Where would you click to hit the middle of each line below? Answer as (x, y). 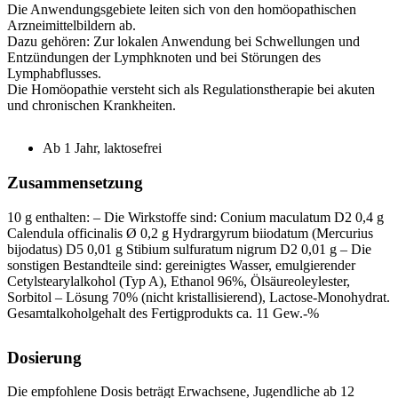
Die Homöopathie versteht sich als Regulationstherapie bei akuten (191, 90)
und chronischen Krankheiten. (92, 106)
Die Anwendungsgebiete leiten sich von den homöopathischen (182, 10)
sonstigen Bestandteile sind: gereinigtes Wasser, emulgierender (181, 265)
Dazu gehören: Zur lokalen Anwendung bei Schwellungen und (183, 42)
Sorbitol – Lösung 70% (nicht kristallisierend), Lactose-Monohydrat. (199, 297)
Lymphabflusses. (54, 74)
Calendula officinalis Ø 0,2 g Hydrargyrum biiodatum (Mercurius (190, 233)
